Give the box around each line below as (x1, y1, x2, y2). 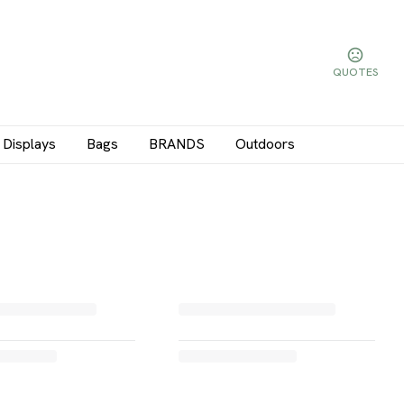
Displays (3, 134, 56, 153)
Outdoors (235, 134, 295, 153)
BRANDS (149, 134, 205, 153)
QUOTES (333, 64, 378, 79)
